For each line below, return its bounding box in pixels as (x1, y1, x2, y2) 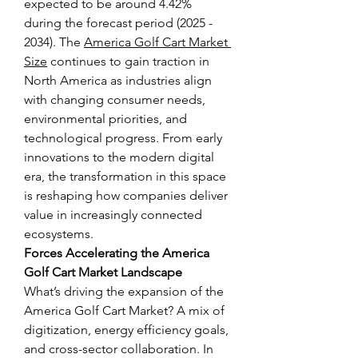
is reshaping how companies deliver (24, 188, 228, 203)
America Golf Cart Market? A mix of (24, 303, 225, 318)
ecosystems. (24, 226, 93, 241)
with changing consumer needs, (24, 92, 205, 107)
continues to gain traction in (47, 54, 209, 69)
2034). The (24, 34, 84, 50)
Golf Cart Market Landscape (24, 265, 182, 280)
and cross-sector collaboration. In (24, 341, 213, 356)
